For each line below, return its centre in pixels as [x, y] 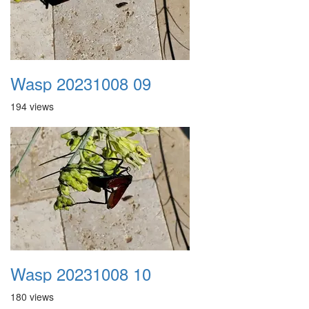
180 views [32, 297]
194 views [32, 106]
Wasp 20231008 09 [81, 83]
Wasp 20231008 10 [81, 273]
